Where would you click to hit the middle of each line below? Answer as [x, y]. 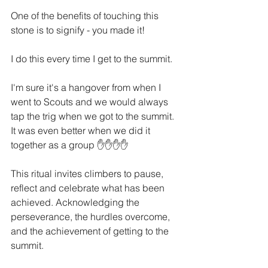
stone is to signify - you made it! [78, 30]
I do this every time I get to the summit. [93, 59]
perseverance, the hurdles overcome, [92, 217]
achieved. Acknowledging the [76, 202]
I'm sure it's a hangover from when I [87, 87]
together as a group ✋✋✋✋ [69, 145]
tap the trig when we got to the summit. [94, 116]
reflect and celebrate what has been [89, 188]
